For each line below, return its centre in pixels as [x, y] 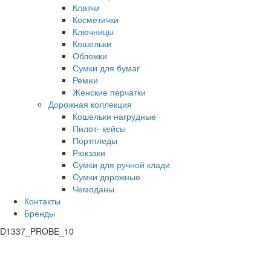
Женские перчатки [109, 92]
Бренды [40, 213]
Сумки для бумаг [106, 68]
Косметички [96, 20]
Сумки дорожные [106, 177]
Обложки [90, 56]
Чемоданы [93, 189]
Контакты [42, 201]
